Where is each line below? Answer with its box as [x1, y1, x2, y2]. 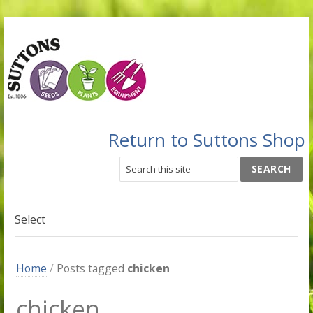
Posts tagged [57, 261, 128, 276]
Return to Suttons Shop [107, 127, 305, 152]
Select [14, 212, 45, 227]
